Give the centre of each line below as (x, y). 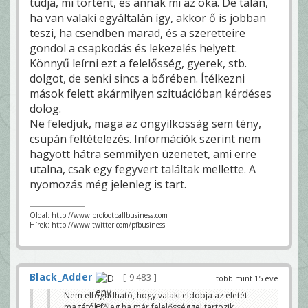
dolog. (45, 109)
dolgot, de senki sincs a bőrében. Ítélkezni (137, 79)
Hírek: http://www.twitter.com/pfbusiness (97, 225)
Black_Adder (61, 277)
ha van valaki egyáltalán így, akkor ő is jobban (148, 18)
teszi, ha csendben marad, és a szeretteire (137, 33)
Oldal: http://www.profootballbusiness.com (99, 216)
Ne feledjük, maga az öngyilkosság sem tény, (145, 124)
